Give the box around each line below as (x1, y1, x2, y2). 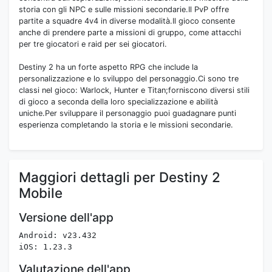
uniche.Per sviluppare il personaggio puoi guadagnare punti (19, 109, 236, 118)
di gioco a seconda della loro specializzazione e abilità (19, 97, 218, 107)
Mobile (19, 185, 63, 202)
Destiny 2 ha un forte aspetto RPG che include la (19, 63, 198, 72)
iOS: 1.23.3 (19, 242, 72, 252)
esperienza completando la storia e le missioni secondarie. (19, 120, 233, 130)
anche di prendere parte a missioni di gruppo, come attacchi (19, 28, 241, 38)
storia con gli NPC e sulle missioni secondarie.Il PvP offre (19, 5, 229, 15)
